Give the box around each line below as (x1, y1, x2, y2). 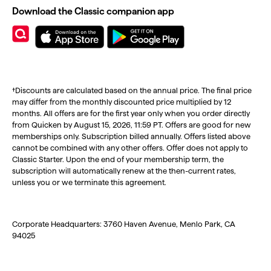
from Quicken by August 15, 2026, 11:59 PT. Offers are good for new (12, 120, 251, 129)
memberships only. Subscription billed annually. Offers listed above (12, 131, 250, 140)
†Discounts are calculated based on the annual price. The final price (12, 85, 252, 94)
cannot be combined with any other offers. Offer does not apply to (12, 143, 248, 152)
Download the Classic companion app (12, 5, 174, 16)
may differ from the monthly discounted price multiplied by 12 (12, 97, 231, 106)
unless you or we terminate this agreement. (12, 177, 166, 186)
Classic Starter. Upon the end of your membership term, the (12, 154, 224, 163)
